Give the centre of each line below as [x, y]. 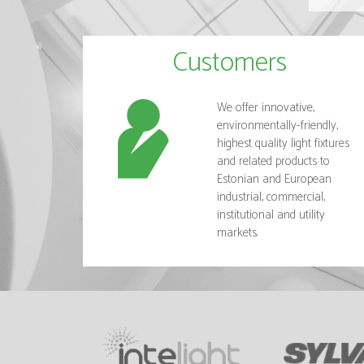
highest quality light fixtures [283, 143]
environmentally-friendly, [277, 125]
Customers [229, 63]
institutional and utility [271, 214]
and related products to [273, 161]
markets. [237, 232]
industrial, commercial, [271, 197]
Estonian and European [274, 179]
